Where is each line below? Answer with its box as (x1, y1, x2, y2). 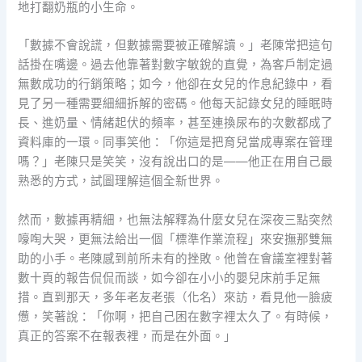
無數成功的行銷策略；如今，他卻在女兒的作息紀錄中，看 (18, 77, 334, 92)
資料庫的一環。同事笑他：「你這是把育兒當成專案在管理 (18, 135, 334, 150)
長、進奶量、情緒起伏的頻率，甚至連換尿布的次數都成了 (18, 116, 334, 131)
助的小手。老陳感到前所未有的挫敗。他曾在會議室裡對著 (18, 250, 334, 266)
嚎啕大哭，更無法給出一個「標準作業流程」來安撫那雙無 (18, 231, 334, 246)
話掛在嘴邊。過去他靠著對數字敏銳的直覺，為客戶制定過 (18, 57, 334, 73)
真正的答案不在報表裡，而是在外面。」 (18, 328, 237, 343)
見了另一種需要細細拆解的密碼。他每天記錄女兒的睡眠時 (18, 96, 334, 112)
